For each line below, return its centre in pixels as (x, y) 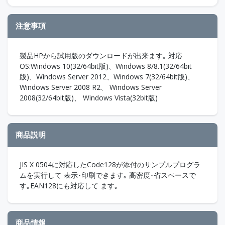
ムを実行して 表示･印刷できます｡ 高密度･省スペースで (108, 175)
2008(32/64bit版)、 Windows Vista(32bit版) (89, 97)
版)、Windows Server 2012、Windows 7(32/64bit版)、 (107, 76)
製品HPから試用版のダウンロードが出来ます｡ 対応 (101, 55)
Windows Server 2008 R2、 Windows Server (91, 87)
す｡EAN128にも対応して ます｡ (69, 185)
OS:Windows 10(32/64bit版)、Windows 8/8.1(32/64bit (106, 66)
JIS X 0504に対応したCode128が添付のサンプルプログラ (110, 164)
